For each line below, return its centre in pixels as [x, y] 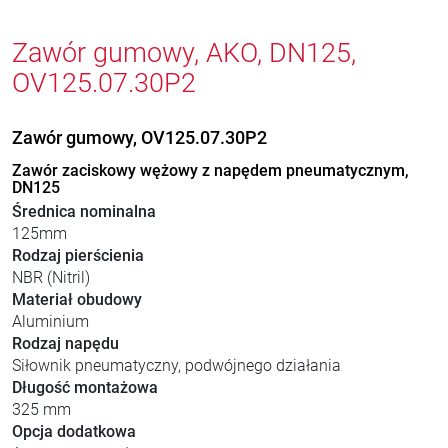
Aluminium [50, 321]
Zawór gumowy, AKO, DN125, [184, 53]
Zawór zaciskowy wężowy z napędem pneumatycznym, [210, 170]
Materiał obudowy [77, 299]
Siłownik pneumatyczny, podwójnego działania [176, 365]
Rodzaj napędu [65, 343]
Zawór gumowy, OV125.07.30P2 [139, 137]
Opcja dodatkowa [74, 431]
